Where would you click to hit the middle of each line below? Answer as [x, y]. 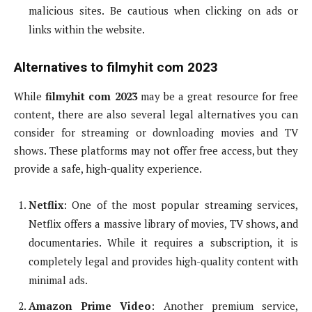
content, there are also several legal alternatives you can [156, 115]
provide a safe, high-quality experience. [108, 169]
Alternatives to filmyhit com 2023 [116, 68]
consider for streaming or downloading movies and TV [156, 133]
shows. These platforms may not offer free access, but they [156, 151]
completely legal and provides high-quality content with [163, 262]
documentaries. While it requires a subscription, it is [163, 243]
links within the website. [87, 30]
